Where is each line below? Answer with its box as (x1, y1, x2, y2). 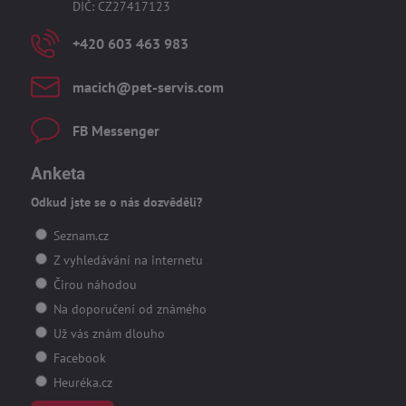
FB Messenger (72, 121, 159, 140)
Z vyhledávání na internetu (49, 251, 203, 268)
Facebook (49, 349, 106, 366)
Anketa (30, 163, 85, 185)
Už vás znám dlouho (49, 324, 165, 342)
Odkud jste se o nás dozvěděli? (30, 193, 202, 210)
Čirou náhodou (49, 275, 137, 293)
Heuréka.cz (49, 373, 112, 391)
